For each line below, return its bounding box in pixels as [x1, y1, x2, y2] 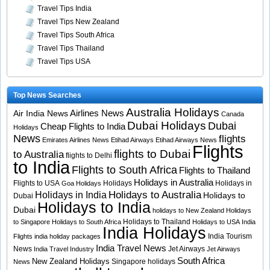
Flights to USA [13, 179, 60, 188]
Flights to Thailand [179, 165, 250, 176]
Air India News [13, 108, 68, 119]
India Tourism [208, 232, 252, 241]
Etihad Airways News [155, 136, 217, 144]
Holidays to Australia [108, 189, 201, 201]
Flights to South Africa [72, 164, 177, 177]
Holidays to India [37, 199, 151, 216]
